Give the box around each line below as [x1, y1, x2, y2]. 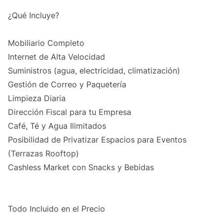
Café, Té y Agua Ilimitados [8, 121, 106, 131]
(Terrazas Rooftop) [8, 148, 79, 159]
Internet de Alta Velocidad [8, 52, 105, 62]
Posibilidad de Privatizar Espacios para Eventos [8, 135, 186, 145]
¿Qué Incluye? [8, 10, 59, 21]
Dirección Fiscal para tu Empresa [8, 107, 131, 117]
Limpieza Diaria [8, 93, 66, 104]
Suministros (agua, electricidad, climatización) [8, 66, 180, 76]
